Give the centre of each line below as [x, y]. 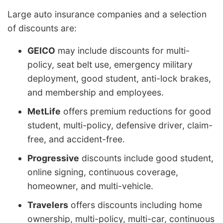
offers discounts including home [135, 205]
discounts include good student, [146, 158]
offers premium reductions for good [136, 111]
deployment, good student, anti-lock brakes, [119, 79]
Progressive [53, 158]
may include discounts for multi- [122, 51]
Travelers [48, 205]
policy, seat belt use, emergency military [110, 65]
